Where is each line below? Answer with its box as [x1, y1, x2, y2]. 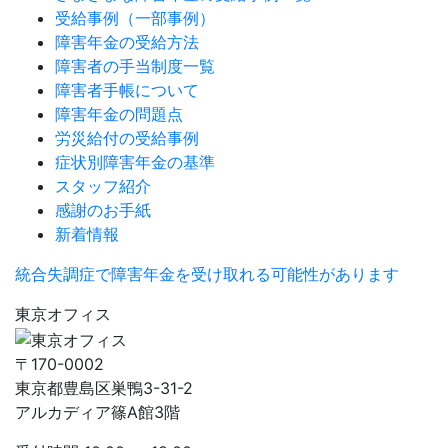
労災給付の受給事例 [55, 128, 199, 149]
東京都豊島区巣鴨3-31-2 [15, 377, 193, 398]
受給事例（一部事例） [55, 8, 215, 29]
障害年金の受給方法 [55, 32, 199, 53]
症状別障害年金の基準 [55, 152, 215, 173]
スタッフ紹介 [55, 176, 151, 197]
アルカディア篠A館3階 [15, 401, 180, 422]
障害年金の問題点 [55, 104, 183, 125]
